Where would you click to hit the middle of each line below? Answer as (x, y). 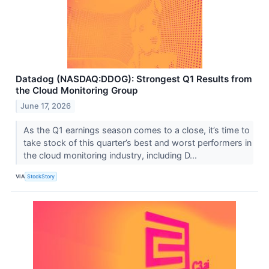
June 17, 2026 (46, 106)
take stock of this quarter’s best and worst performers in (137, 142)
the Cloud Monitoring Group (77, 90)
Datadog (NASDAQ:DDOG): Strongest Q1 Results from (134, 79)
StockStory (41, 177)
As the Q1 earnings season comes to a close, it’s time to (136, 130)
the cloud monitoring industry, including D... (111, 155)
